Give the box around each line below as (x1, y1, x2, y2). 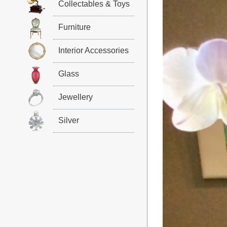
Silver (58, 116, 79, 125)
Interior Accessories (58, 46, 129, 55)
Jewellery (58, 93, 93, 101)
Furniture (58, 23, 91, 31)
